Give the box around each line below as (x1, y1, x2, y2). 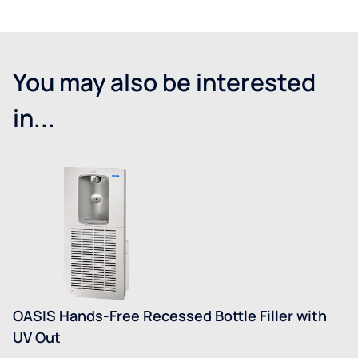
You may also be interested (13, 66, 316, 99)
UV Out (13, 328, 61, 347)
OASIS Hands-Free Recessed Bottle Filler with (13, 306, 327, 325)
